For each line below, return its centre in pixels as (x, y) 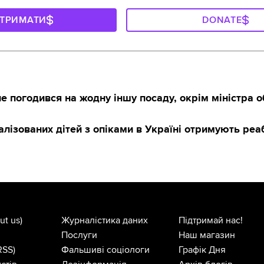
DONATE (222, 20)
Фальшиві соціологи (105, 250)
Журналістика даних (104, 221)
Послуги (79, 235)
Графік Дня (202, 250)
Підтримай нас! (211, 221)
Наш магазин (207, 235)
